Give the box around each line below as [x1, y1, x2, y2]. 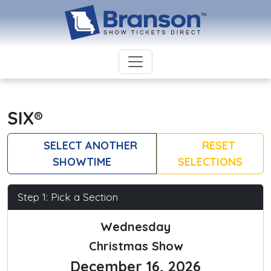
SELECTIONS [177, 155, 243, 169]
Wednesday [100, 219, 171, 235]
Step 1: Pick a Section [18, 191, 118, 204]
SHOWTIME [52, 155, 111, 169]
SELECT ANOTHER [40, 139, 137, 153]
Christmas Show [88, 238, 183, 254]
